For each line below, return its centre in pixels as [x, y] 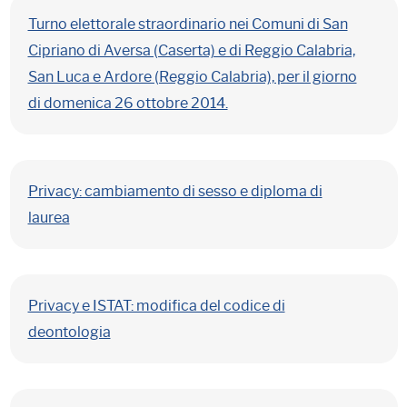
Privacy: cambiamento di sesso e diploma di [175, 191]
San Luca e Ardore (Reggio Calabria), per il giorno [192, 77]
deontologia [69, 332]
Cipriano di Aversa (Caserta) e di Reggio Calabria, [191, 50]
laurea [49, 218]
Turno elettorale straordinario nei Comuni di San [188, 24]
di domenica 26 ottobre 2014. [128, 103]
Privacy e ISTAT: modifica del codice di [156, 306]
